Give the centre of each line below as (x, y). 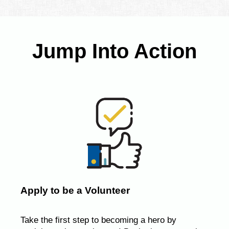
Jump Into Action (114, 51)
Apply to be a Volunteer (75, 191)
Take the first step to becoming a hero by (98, 220)
